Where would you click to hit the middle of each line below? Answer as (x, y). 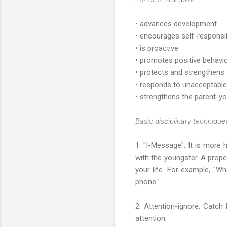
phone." (147, 182)
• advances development (176, 24)
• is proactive (157, 48)
